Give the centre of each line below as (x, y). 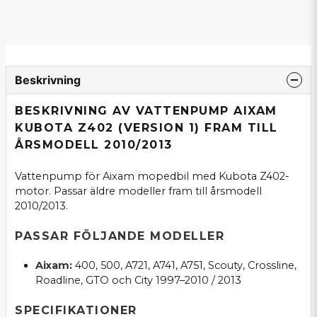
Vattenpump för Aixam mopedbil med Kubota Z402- (152, 177)
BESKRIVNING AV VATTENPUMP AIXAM (146, 111)
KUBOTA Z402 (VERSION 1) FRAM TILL (146, 128)
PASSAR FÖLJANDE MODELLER (120, 236)
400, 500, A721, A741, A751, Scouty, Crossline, (184, 266)
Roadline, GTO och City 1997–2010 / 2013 (138, 281)
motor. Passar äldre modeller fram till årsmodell (138, 191)
